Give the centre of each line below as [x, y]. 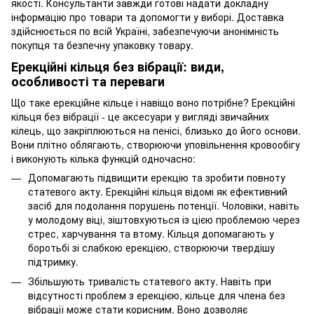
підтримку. [53, 261]
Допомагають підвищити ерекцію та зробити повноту [157, 177]
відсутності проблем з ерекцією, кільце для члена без [157, 295]
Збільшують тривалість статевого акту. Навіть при [150, 281]
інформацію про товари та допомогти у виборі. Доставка [148, 17]
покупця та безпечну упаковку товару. [102, 45]
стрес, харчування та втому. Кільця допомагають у [151, 233]
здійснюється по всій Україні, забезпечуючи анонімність [145, 31]
